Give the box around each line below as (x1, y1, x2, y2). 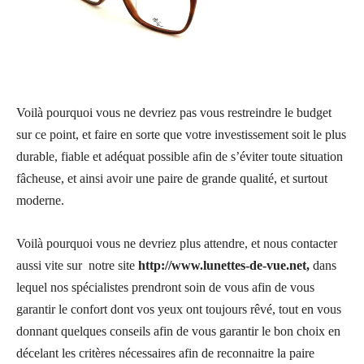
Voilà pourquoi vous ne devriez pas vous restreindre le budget (16, 106, 331, 120)
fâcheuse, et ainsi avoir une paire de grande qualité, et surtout (16, 171, 327, 186)
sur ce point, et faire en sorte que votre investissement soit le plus (16, 128, 346, 142)
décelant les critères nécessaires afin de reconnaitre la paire (16, 346, 314, 361)
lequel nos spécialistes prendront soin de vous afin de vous (16, 280, 314, 295)
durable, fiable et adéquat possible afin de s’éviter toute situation (16, 149, 343, 164)
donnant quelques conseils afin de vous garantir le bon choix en (16, 324, 340, 339)
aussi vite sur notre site (16, 258, 138, 273)
